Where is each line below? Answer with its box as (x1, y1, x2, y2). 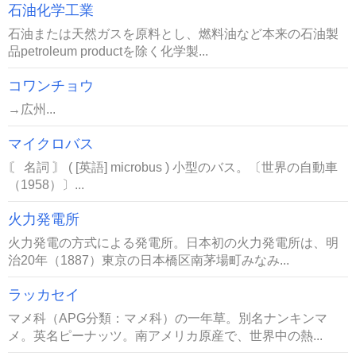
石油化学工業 (8, 2, 94, 18)
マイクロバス (8, 136, 94, 152)
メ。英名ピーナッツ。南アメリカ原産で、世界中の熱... (8, 328, 323, 342)
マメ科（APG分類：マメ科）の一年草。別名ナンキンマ (8, 311, 327, 325)
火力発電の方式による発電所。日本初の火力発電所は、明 (8, 235, 339, 250)
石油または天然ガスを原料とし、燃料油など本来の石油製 (8, 26, 339, 41)
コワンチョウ (8, 78, 94, 94)
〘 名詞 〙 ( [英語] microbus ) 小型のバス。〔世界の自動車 (8, 160, 338, 174)
